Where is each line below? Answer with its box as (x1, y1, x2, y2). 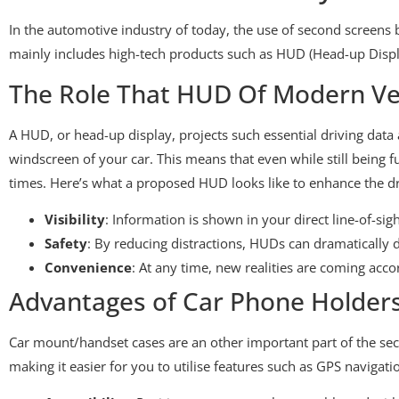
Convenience (45, 257, 132, 276)
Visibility (45, 209, 105, 228)
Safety (45, 233, 87, 252)
